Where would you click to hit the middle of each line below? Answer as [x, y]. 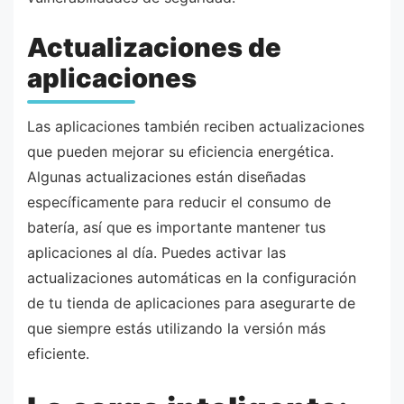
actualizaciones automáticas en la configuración [192, 278]
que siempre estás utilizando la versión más [176, 329]
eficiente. [58, 354]
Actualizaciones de [154, 48]
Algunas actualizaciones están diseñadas [166, 177]
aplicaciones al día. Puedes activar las [156, 253]
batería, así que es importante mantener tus [176, 228]
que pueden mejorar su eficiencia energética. [180, 152]
